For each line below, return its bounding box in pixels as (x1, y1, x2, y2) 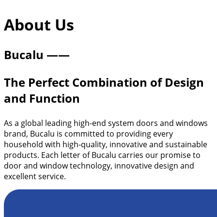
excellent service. (4, 171, 66, 182)
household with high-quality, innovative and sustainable (4, 139, 207, 150)
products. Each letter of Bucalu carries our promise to (4, 150, 201, 161)
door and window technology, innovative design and (4, 160, 194, 171)
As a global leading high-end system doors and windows (4, 118, 208, 129)
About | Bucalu (3, 3, 59, 14)
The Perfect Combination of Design (4, 74, 204, 91)
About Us (4, 14, 74, 35)
